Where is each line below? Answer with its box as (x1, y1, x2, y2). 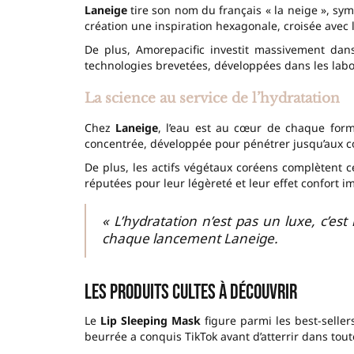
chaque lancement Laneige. (101, 228, 278, 247)
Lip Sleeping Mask (100, 312, 201, 328)
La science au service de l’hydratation (84, 89, 340, 107)
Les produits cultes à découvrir (84, 280, 297, 305)
